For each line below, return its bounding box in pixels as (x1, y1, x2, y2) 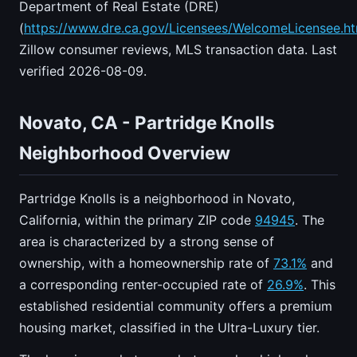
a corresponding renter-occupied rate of (19, 277, 267, 293)
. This (304, 277, 335, 293)
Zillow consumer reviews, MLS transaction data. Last (19, 41, 337, 58)
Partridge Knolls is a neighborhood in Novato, (19, 190, 295, 207)
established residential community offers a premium (19, 298, 332, 315)
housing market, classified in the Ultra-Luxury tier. (19, 320, 320, 336)
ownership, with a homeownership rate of (19, 255, 273, 272)
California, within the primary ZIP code (19, 212, 255, 229)
